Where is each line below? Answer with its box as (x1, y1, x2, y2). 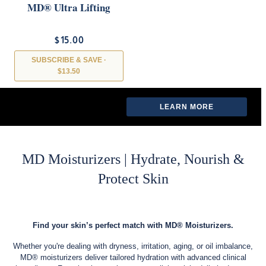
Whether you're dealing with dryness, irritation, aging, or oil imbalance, (13, 241, 253, 251)
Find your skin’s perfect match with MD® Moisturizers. (33, 220, 233, 230)
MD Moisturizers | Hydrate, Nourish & (21, 151, 245, 167)
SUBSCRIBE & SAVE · (31, 55, 106, 64)
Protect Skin (97, 170, 169, 186)
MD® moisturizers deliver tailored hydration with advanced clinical (20, 252, 246, 262)
